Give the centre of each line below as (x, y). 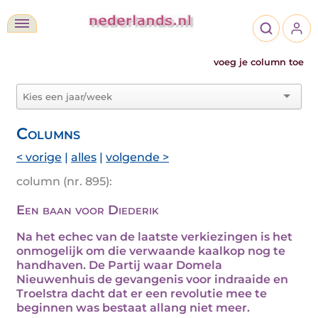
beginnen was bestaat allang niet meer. (133, 308)
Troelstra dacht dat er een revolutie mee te (142, 294)
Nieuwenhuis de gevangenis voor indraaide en (152, 279)
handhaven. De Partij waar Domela (119, 265)
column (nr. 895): (64, 181)
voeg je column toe (259, 62)
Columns (48, 133)
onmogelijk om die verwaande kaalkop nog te (151, 251)
